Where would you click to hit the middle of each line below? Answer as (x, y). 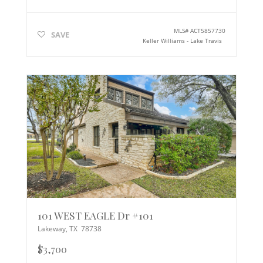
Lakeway (51, 228)
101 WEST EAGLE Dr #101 (95, 215)
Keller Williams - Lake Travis (183, 40)
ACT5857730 (208, 30)
